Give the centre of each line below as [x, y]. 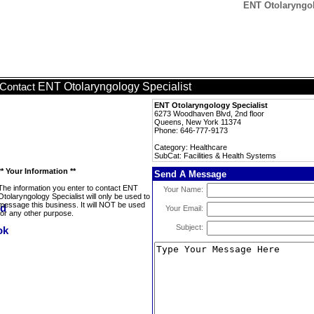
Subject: [190, 227]
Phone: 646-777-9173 [191, 130]
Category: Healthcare [191, 147]
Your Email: [184, 208]
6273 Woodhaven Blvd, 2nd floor [209, 114]
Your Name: [183, 189]
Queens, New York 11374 [198, 122]
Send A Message [190, 174]
